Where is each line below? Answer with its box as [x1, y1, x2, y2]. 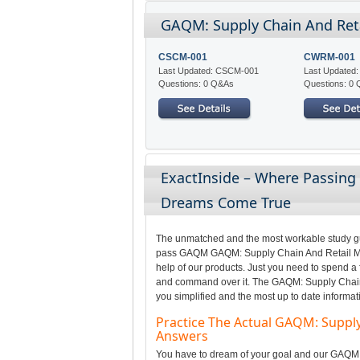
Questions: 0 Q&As [157, 78, 234, 88]
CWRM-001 [304, 51, 356, 63]
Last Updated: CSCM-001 [157, 65, 259, 76]
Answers [155, 326, 208, 345]
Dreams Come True [160, 192, 291, 212]
